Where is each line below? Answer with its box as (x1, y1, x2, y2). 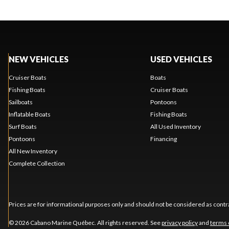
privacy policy (161, 218, 198, 226)
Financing (150, 134, 177, 143)
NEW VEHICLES (8, 54, 68, 64)
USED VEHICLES (150, 54, 212, 64)
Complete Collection (8, 159, 65, 167)
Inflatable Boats (8, 110, 51, 118)
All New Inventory (8, 147, 57, 155)
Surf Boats (8, 122, 37, 130)
